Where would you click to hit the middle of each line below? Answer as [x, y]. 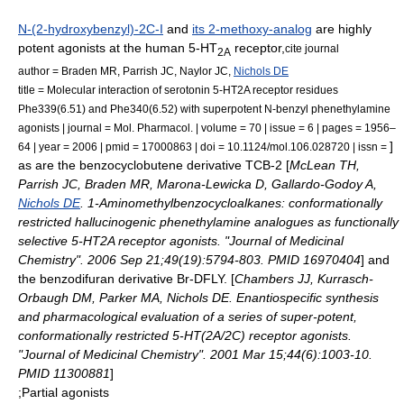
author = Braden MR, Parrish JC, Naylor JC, [126, 70]
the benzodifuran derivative [97, 278]
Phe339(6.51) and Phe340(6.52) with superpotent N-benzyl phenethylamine [204, 108]
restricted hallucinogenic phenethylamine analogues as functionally [208, 221]
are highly [342, 28]
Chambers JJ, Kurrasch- [304, 278]
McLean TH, [325, 165]
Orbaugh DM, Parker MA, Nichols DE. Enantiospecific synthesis [198, 297]
